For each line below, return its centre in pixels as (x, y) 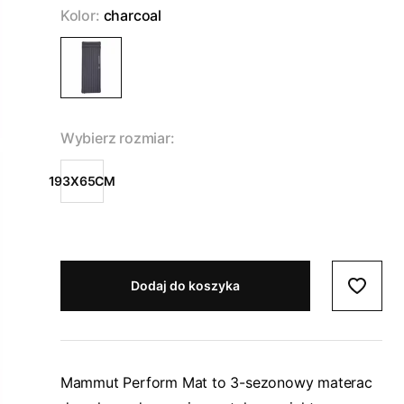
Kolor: (80, 15)
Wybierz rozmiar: (117, 138)
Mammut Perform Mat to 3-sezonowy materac (216, 382)
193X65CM (82, 181)
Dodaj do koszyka (185, 285)
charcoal (132, 15)
